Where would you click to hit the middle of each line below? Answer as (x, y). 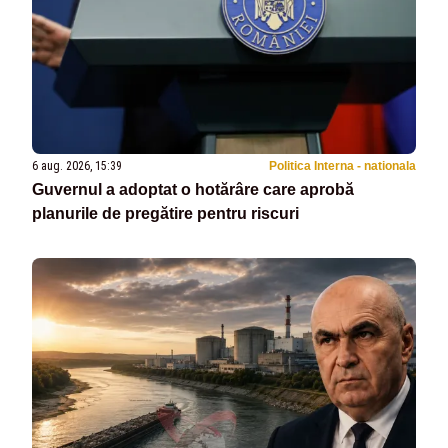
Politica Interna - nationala (342, 165)
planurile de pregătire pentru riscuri (165, 213)
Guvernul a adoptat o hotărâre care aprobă (193, 189)
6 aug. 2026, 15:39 (77, 165)
